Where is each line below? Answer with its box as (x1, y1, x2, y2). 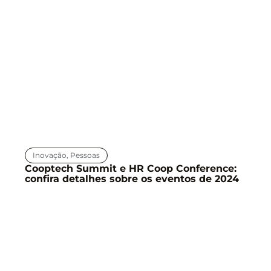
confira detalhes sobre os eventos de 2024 (24, 172, 239, 184)
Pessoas (70, 150, 100, 160)
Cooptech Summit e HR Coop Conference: (24, 162, 237, 174)
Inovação (32, 150, 67, 160)
